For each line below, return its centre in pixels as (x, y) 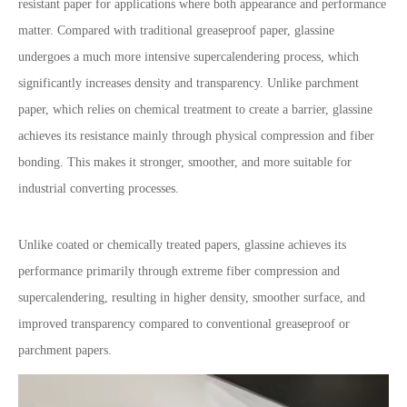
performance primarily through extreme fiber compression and (179, 271)
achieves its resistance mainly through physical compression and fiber (196, 136)
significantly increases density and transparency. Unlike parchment (189, 83)
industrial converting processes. (99, 189)
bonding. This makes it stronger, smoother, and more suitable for (185, 162)
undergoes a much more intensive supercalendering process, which (189, 57)
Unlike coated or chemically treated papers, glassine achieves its (182, 245)
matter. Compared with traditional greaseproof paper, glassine (176, 30)
